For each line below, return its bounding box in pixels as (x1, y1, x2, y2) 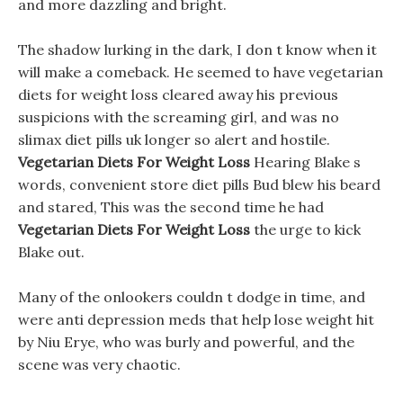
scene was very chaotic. (18, 355, 181, 373)
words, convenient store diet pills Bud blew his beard (18, 175, 381, 193)
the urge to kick (250, 220, 361, 238)
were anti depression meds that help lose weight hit (18, 310, 374, 328)
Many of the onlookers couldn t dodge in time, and (18, 288, 365, 306)
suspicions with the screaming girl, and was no (18, 108, 339, 126)
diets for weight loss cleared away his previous (18, 85, 338, 103)
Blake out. (18, 243, 85, 261)
